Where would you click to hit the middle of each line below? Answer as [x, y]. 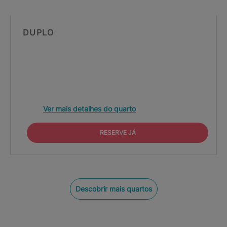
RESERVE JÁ [118, 133]
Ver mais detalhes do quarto [89, 109]
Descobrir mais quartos [113, 189]
